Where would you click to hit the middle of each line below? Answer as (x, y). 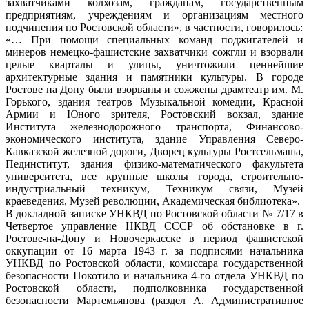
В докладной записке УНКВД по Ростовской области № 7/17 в (154, 213)
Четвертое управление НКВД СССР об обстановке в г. (154, 226)
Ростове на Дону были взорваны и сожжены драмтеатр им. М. (154, 89)
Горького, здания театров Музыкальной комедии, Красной (154, 101)
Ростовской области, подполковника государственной (154, 288)
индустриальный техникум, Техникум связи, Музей (154, 188)
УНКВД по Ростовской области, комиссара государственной (154, 263)
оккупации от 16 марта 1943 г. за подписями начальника (154, 250)
